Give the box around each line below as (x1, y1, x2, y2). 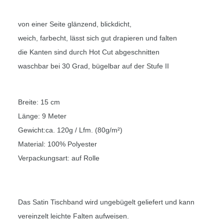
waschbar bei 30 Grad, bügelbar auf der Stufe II (18, 62, 169, 70)
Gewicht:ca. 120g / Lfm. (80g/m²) (18, 126, 122, 134)
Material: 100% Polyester (18, 140, 97, 148)
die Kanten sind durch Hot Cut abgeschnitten (18, 48, 159, 56)
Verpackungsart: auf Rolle (18, 154, 99, 162)
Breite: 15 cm (18, 98, 60, 106)
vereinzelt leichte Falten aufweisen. (18, 212, 129, 220)
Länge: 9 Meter (18, 112, 66, 120)
